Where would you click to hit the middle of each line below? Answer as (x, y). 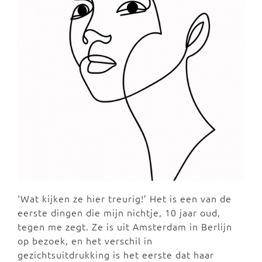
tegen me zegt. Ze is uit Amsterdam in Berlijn (125, 226)
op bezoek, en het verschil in (85, 240)
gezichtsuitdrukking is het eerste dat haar (116, 254)
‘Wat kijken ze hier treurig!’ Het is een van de (125, 198)
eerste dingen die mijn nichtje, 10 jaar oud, (119, 212)
